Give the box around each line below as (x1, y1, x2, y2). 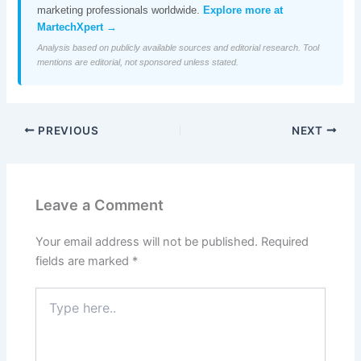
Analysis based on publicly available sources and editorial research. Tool (37, 42, 320, 52)
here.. (35, 304, 65, 318)
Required (261, 234, 309, 249)
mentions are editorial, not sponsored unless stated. (37, 56, 239, 67)
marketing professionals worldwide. (37, 3, 204, 16)
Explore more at (203, 3, 284, 16)
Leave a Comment (35, 196, 164, 214)
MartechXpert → (37, 20, 118, 33)
